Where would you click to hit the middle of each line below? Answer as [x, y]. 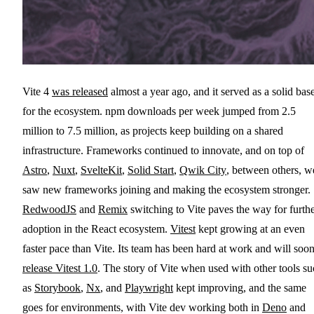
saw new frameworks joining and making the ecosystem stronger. [166, 190]
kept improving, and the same [240, 288]
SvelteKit [101, 170]
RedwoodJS [49, 210]
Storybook [57, 288]
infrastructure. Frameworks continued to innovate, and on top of [163, 151]
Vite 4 [37, 92]
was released [80, 92]
